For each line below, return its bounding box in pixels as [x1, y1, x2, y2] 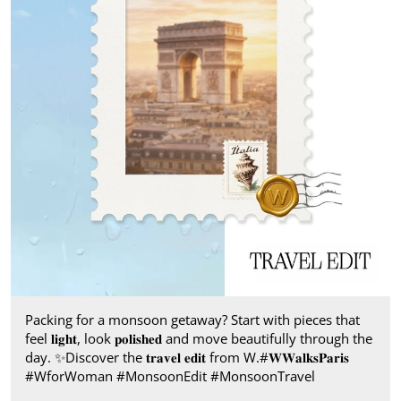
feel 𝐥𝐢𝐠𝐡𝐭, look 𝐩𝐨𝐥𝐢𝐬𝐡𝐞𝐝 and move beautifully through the [25, 329, 372, 348]
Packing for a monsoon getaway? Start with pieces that [25, 311, 360, 329]
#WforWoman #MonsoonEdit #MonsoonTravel [25, 367, 315, 386]
